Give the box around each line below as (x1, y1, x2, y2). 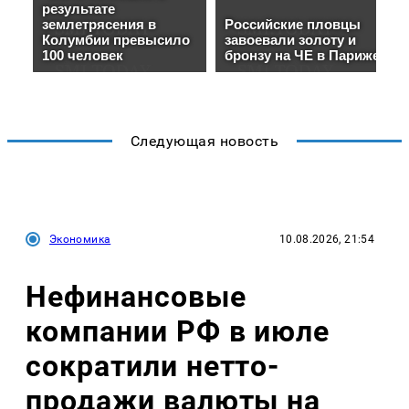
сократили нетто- (26, 349, 280, 384)
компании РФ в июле (26, 314, 330, 350)
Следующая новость (130, 131, 279, 150)
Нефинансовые (26, 279, 246, 315)
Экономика (49, 232, 111, 246)
